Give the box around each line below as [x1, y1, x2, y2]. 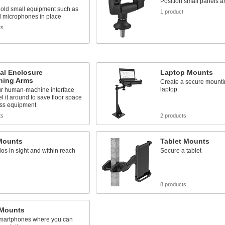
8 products [160, 181, 186, 187]
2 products [160, 113, 186, 119]
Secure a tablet [160, 147, 201, 154]
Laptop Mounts [160, 68, 213, 76]
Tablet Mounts [160, 137, 209, 145]
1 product [160, 9, 183, 15]
